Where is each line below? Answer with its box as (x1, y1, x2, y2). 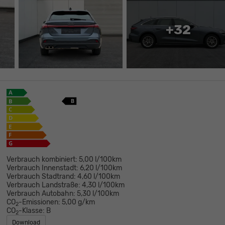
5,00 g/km (61, 197, 95, 206)
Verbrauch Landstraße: (6, 180, 80, 189)
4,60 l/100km (77, 172, 120, 181)
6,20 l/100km (79, 163, 122, 172)
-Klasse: (18, 206, 45, 215)
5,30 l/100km (76, 189, 119, 198)
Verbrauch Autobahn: (6, 189, 75, 198)
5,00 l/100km (78, 155, 122, 164)
